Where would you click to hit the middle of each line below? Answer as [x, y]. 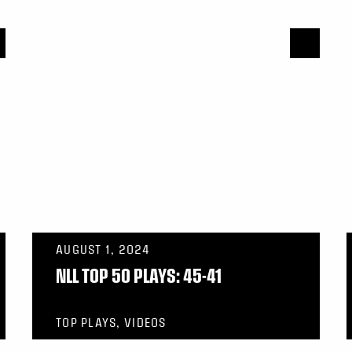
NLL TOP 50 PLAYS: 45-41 [139, 275]
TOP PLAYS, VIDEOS [111, 323]
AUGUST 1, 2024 [103, 249]
